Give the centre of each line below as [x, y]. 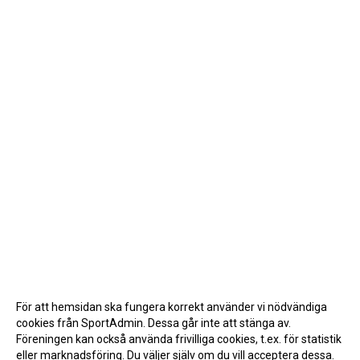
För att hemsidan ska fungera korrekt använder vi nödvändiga [172, 307]
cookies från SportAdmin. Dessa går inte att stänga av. [153, 323]
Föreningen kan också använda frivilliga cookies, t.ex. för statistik [179, 339]
